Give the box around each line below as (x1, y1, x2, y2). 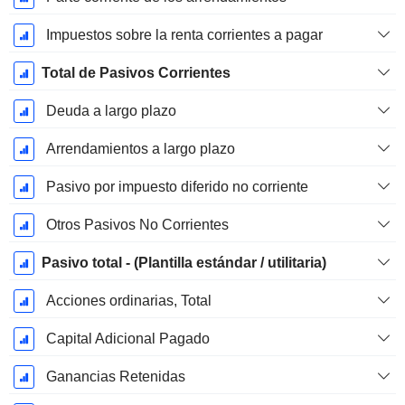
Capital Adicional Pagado (45, 331, 210, 347)
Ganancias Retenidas (45, 369, 185, 385)
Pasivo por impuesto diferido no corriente (45, 179, 308, 195)
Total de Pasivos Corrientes (41, 65, 231, 81)
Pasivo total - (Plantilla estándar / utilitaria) (41, 255, 326, 271)
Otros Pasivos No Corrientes (45, 217, 229, 233)
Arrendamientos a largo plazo (45, 141, 235, 157)
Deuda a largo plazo (45, 103, 176, 119)
